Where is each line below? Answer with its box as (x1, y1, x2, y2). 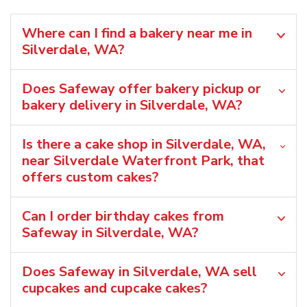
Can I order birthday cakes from (22, 206, 224, 225)
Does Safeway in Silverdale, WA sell (22, 262, 257, 281)
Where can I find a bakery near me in (22, 23, 252, 42)
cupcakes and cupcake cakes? (22, 278, 208, 297)
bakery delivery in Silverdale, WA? (22, 95, 243, 114)
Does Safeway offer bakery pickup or (22, 79, 261, 98)
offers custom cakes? (22, 167, 159, 186)
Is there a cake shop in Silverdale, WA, (22, 134, 266, 153)
